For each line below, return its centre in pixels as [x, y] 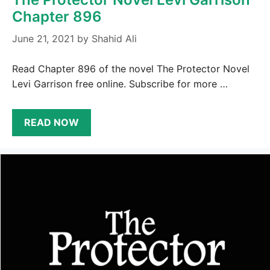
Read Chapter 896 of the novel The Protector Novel [131, 68]
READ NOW [52, 122]
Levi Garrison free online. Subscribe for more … [120, 83]
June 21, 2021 [43, 38]
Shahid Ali [114, 38]
